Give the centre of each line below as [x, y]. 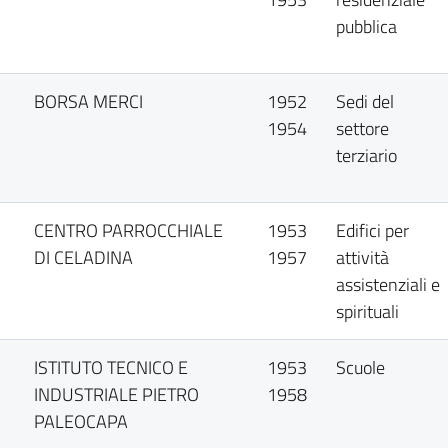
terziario [367, 155]
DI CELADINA [84, 257]
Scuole [361, 367]
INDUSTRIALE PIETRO [117, 394]
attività [363, 257]
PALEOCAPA [81, 421]
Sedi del [365, 101]
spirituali [368, 311]
